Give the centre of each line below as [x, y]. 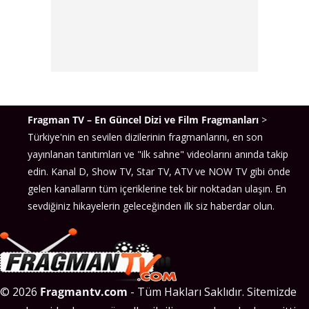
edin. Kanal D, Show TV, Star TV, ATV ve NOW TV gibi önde [159, 172]
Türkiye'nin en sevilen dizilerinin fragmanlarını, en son [145, 137]
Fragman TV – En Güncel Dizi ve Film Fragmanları [143, 120]
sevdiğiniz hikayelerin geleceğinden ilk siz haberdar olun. [151, 206]
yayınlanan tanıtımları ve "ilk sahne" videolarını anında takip [158, 154]
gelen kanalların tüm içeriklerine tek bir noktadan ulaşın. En [157, 189]
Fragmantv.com [84, 292]
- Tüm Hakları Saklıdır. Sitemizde [212, 292]
